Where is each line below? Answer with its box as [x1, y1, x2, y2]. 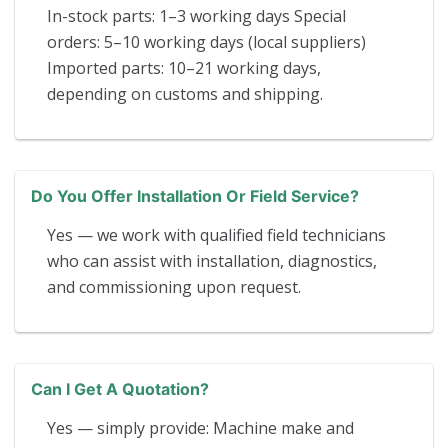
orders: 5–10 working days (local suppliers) [47, 30, 366, 53]
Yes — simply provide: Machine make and [47, 416, 354, 439]
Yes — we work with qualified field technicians [47, 223, 386, 246]
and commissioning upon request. [47, 275, 301, 298]
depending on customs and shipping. [47, 82, 323, 105]
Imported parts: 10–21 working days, [47, 56, 321, 79]
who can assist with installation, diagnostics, [47, 249, 377, 272]
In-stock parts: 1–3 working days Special [47, 4, 346, 27]
